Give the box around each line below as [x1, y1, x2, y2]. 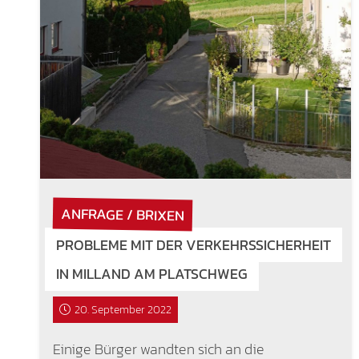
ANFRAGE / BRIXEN [60, 202, 184, 226]
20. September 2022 [75, 301, 172, 318]
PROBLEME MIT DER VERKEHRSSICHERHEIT [55, 233, 331, 256]
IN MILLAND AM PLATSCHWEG [55, 262, 248, 284]
